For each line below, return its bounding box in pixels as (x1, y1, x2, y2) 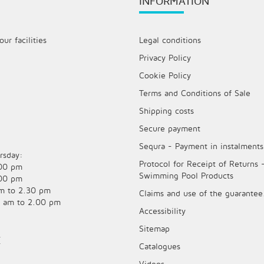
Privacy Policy (139, 52, 191, 63)
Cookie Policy (139, 70, 191, 81)
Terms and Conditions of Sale (139, 88, 250, 98)
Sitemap (139, 223, 170, 234)
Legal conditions (139, 35, 201, 45)
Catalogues (139, 241, 180, 252)
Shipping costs (139, 105, 194, 116)
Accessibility (139, 206, 186, 216)
